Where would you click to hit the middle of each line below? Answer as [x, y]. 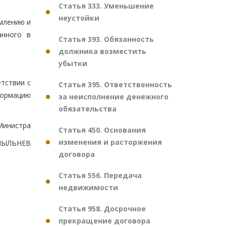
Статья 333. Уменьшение [106, 6]
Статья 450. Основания [102, 130]
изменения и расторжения [110, 142]
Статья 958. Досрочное [102, 209]
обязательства [88, 109]
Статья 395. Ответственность [115, 84]
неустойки [79, 18]
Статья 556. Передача [100, 175]
